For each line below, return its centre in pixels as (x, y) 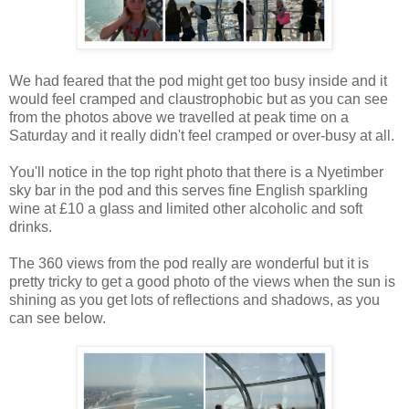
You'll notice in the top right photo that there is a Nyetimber (196, 173)
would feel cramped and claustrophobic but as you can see (199, 100)
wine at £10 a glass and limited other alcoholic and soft (186, 209)
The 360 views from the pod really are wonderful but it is (189, 264)
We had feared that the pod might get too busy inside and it (198, 81)
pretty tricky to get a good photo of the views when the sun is (202, 282)
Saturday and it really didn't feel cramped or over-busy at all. (202, 136)
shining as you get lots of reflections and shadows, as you (194, 300)
